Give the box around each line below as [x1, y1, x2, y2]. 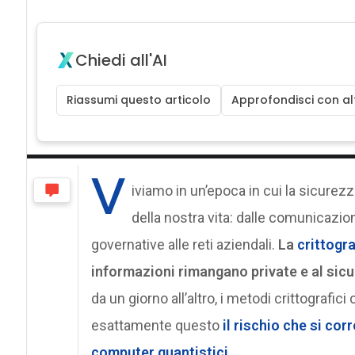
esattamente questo [90, 316, 219, 334]
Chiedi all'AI [74, 48, 167, 71]
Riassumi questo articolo [66, 91, 211, 108]
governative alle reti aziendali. [90, 235, 278, 253]
